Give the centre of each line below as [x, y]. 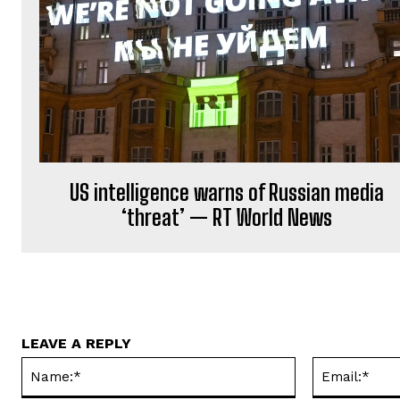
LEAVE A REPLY [76, 343]
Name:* [317, 365]
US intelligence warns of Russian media [227, 193]
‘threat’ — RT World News [227, 218]
